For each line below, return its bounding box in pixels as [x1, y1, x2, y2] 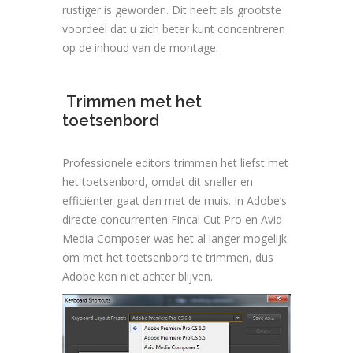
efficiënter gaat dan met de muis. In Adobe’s [62, 192, 287, 208]
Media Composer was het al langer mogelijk [62, 230, 287, 246]
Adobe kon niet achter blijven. [62, 268, 213, 284]
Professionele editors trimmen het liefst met [62, 154, 288, 170]
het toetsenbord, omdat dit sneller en [62, 173, 253, 189]
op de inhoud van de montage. [62, 39, 218, 55]
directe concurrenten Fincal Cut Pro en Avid [62, 211, 282, 227]
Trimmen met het [62, 91, 202, 111]
